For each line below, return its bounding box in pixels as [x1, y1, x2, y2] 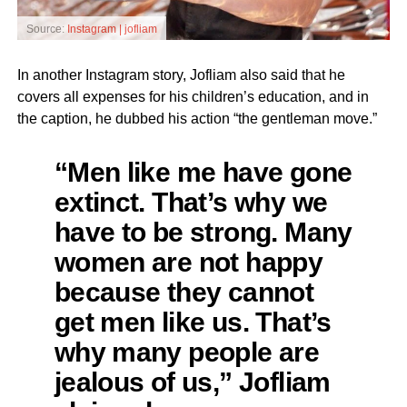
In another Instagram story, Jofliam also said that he [16, 67, 345, 84]
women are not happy [54, 246, 323, 278]
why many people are [54, 336, 320, 368]
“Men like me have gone [54, 156, 352, 188]
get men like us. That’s [54, 306, 332, 338]
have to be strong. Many [54, 216, 352, 248]
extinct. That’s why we [54, 186, 328, 218]
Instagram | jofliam [66, 23, 157, 36]
